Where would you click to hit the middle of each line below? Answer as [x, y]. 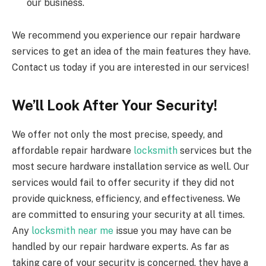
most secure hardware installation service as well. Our [131, 166]
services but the [215, 150]
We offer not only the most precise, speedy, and [117, 134]
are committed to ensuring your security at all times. [128, 214]
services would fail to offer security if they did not [123, 182]
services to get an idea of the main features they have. [131, 52]
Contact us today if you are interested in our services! [130, 68]
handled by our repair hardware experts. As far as [121, 246]
